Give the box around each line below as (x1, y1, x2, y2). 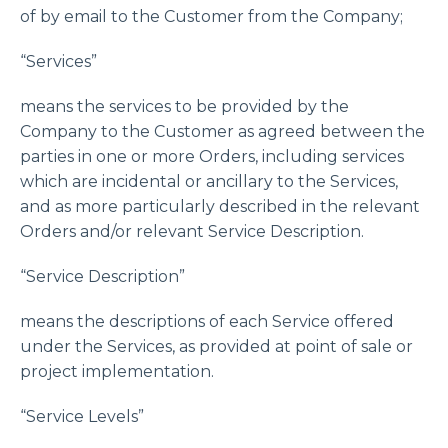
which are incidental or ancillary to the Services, (20, 172, 398, 191)
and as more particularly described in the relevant (20, 197, 420, 216)
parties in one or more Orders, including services (20, 147, 404, 166)
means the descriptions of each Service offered (20, 312, 394, 331)
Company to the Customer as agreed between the (20, 122, 425, 141)
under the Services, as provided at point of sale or (20, 337, 413, 356)
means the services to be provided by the (20, 97, 349, 116)
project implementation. (20, 362, 214, 381)
